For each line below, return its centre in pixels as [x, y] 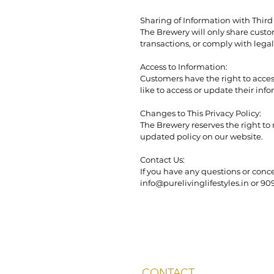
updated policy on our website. [202, 136]
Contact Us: [162, 160]
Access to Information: [184, 67]
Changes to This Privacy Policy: [201, 113]
